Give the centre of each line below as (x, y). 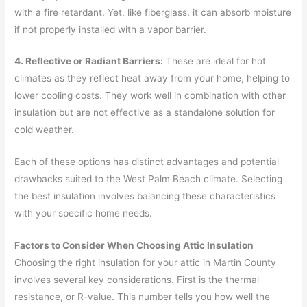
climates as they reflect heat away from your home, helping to (152, 78)
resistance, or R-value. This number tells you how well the (143, 297)
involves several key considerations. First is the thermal (137, 280)
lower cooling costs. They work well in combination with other (150, 96)
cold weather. (45, 130)
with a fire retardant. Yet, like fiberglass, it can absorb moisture (153, 12)
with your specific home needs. (84, 213)
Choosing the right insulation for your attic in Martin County (146, 263)
